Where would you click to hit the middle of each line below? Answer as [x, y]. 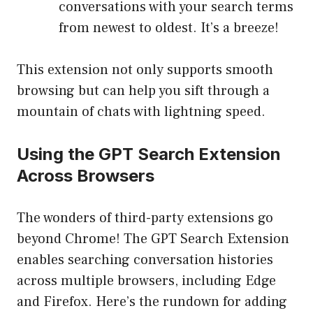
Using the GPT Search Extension [149, 154]
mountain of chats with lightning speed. [141, 112]
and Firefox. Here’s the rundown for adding [152, 302]
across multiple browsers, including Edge [146, 281]
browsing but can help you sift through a [143, 91]
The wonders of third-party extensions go [145, 218]
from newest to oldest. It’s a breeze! [169, 28]
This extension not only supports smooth [145, 70]
